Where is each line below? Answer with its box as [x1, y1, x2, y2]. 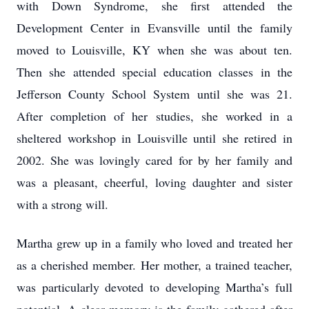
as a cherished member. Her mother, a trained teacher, [17, 257, 292, 273]
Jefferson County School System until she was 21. [17, 86, 292, 102]
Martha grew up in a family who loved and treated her [17, 235, 292, 251]
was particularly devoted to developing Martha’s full [17, 279, 292, 295]
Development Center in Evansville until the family [17, 19, 292, 36]
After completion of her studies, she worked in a [17, 108, 292, 124]
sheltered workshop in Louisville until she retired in [17, 130, 292, 146]
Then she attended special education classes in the [17, 63, 292, 80]
